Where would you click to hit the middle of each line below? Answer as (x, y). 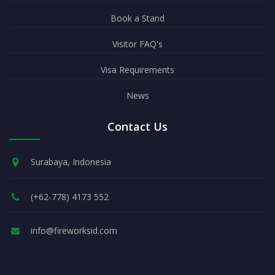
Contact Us (137, 126)
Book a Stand (137, 18)
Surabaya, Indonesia (71, 162)
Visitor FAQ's (137, 44)
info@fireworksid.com (74, 230)
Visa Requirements (137, 70)
